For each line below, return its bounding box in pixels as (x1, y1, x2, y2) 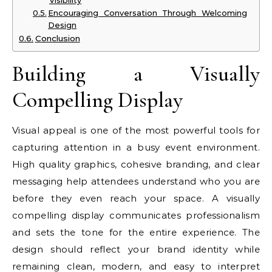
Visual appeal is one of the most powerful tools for (12, 124, 260, 136)
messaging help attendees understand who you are (12, 175, 260, 187)
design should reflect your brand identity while (12, 243, 260, 255)
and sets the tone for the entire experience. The (12, 226, 260, 238)
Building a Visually (12, 60, 260, 87)
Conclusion (35, 33, 80, 43)
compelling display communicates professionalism (12, 209, 260, 221)
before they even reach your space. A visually (12, 192, 260, 204)
